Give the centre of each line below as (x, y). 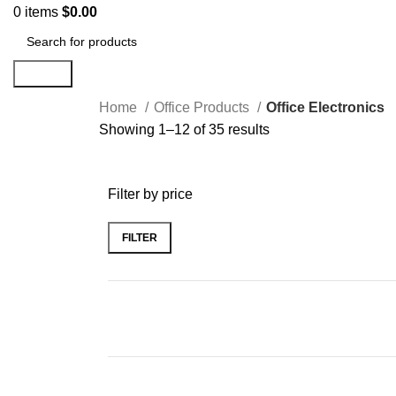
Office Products (203, 107)
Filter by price (150, 194)
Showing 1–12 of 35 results (184, 129)
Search (43, 74)
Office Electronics (325, 107)
